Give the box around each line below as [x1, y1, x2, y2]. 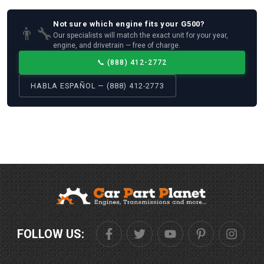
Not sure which [53, 19, 115, 28]
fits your [143, 19, 181, 28]
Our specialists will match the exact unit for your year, [53, 31, 228, 40]
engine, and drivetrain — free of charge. [53, 41, 180, 50]
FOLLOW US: [17, 227, 84, 241]
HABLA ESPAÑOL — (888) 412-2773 [31, 81, 165, 90]
